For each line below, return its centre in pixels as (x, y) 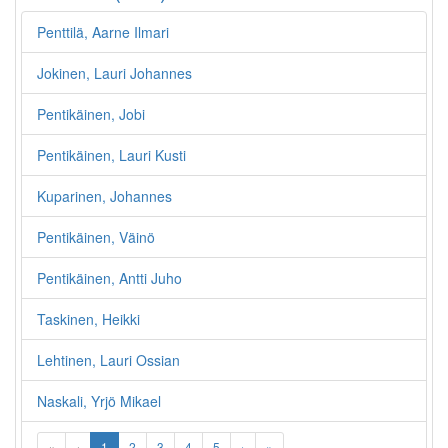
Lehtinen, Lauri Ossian (108, 360)
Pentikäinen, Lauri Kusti (111, 155)
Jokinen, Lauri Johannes (114, 73)
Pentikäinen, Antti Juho (109, 278)
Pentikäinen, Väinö (96, 237)
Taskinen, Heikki (88, 319)
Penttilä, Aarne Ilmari (103, 32)
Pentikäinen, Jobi (91, 114)
